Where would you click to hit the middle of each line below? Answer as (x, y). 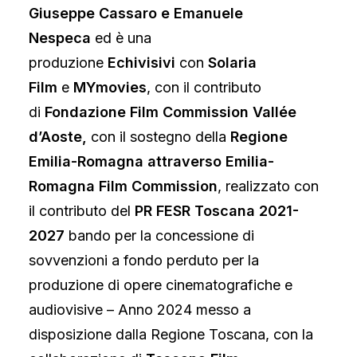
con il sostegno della (161, 137)
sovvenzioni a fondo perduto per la (144, 260)
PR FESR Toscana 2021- (217, 211)
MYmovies (110, 87)
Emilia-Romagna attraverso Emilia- (151, 161)
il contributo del (82, 211)
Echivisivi (141, 63)
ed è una (121, 38)
